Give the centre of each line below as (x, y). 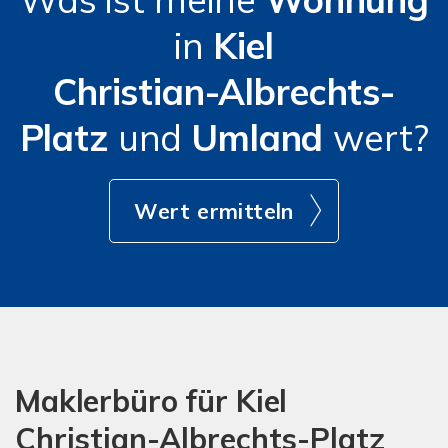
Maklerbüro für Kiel (151, 400)
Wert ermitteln (214, 210)
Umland (262, 137)
